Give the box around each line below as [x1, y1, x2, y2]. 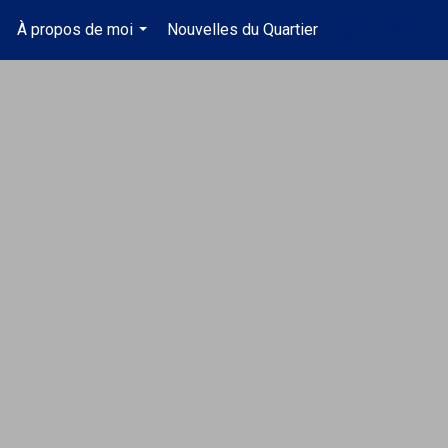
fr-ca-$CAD [365, 23, 424, 38]
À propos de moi [17, 20, 134, 39]
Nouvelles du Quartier [167, 20, 319, 39]
